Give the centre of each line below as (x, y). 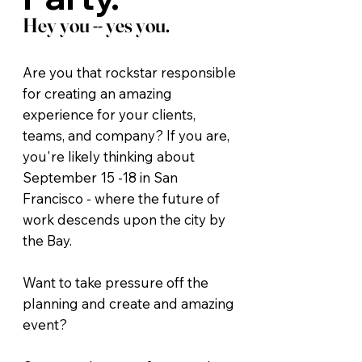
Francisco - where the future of (122, 198)
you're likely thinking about (109, 156)
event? (45, 324)
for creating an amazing (98, 93)
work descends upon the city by (124, 219)
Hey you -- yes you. (97, 25)
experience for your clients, (109, 114)
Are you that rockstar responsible (130, 72)
